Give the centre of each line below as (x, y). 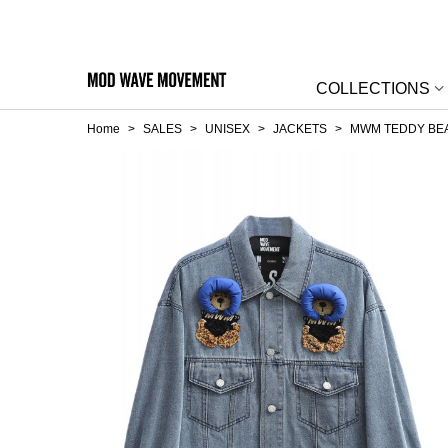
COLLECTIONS (373, 88)
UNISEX (227, 129)
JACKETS (300, 129)
